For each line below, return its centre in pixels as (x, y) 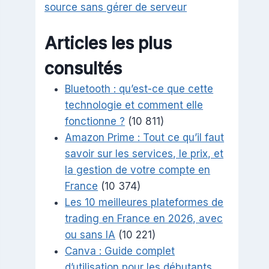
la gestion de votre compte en (138, 170)
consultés (83, 69)
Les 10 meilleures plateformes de (144, 203)
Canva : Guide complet (120, 251)
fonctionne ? (95, 122)
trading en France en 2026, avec (144, 219)
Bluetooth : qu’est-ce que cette (139, 89)
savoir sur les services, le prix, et (144, 154)
